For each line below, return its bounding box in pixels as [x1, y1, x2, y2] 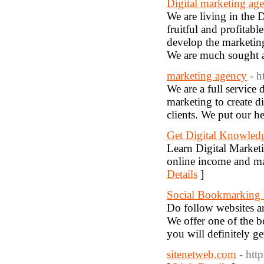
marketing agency [167, 70, 247, 82]
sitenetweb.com [167, 248, 236, 260]
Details [167, 168, 197, 180]
